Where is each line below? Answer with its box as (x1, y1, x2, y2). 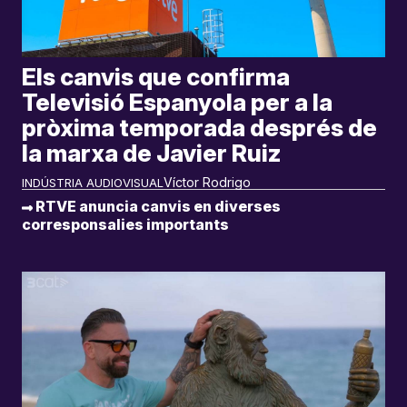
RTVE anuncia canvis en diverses (33, 196, 281, 215)
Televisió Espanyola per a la (22, 88, 333, 116)
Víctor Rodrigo (164, 174, 251, 190)
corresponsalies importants (22, 214, 229, 233)
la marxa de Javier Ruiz (22, 139, 281, 167)
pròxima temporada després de (22, 114, 377, 142)
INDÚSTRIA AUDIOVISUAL (22, 174, 164, 190)
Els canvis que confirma (22, 63, 290, 91)
